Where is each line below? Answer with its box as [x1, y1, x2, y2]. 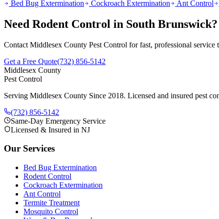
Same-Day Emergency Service [11, 116, 106, 125]
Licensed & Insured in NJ [11, 125, 90, 134]
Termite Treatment [23, 198, 80, 207]
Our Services [4, 143, 55, 154]
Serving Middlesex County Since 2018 [4, 91, 124, 100]
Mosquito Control [23, 207, 78, 216]
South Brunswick [126, 17, 212, 30]
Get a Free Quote [4, 57, 57, 66]
